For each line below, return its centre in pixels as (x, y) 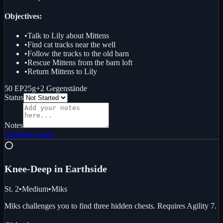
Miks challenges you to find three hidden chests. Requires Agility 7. (111, 206)
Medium (35, 189)
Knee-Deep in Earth (47, 169)
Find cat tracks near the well (71, 45)
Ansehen (18, 134)
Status (14, 98)
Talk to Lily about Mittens (68, 36)
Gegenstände (67, 89)
